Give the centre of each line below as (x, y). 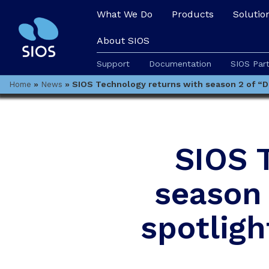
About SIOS (123, 41)
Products (193, 14)
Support (113, 64)
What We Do (125, 14)
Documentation (180, 64)
